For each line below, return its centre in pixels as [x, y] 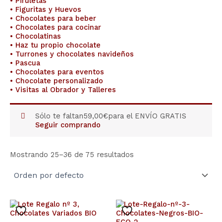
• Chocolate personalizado [56, 81]
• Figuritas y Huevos [46, 9]
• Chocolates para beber [53, 18]
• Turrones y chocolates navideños [72, 54]
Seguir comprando [68, 125]
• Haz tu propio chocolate [55, 45]
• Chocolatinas [35, 36]
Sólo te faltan [59, 116]
